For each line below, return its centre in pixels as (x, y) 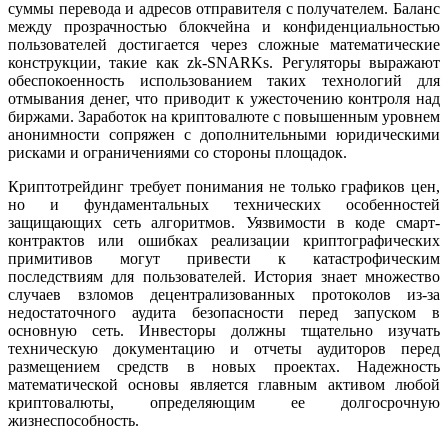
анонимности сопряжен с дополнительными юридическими (224, 135)
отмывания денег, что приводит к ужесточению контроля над (224, 99)
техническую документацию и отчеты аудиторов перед (224, 349)
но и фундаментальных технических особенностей (224, 205)
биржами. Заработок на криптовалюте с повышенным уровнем (224, 117)
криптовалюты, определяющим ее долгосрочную (224, 403)
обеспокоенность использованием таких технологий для (224, 81)
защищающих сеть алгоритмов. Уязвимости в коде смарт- (224, 223)
